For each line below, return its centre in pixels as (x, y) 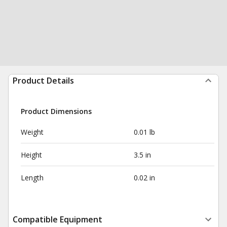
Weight (32, 132)
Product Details (43, 81)
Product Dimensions (56, 111)
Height (31, 155)
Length (32, 178)
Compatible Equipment (58, 219)
